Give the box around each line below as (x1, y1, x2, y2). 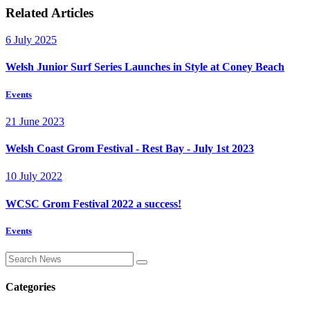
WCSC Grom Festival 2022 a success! (6, 197, 181, 210)
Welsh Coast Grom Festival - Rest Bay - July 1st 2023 (6, 143, 254, 155)
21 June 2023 (6, 115, 64, 127)
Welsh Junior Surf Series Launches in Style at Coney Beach (6, 61, 284, 73)
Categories (6, 281, 55, 293)
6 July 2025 (6, 34, 57, 46)
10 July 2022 (6, 170, 62, 183)
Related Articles (6, 6, 93, 21)
